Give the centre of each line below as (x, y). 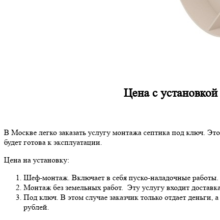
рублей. (36, 207)
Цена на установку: (37, 160)
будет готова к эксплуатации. (53, 142)
